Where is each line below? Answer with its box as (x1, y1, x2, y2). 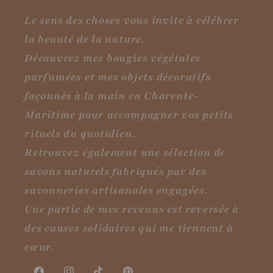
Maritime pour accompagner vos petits (24, 108, 234, 122)
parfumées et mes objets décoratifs (24, 70, 211, 85)
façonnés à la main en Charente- (24, 89, 199, 104)
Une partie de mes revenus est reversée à (24, 202, 239, 217)
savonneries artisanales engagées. (24, 183, 208, 198)
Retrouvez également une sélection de (24, 146, 226, 160)
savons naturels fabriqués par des (24, 165, 207, 179)
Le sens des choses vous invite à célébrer (24, 13, 239, 28)
